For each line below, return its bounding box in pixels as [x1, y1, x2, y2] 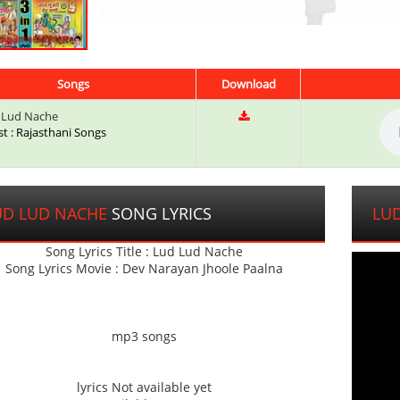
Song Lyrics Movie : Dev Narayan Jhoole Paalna [4, 260, 283, 278]
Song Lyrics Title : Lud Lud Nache [45, 243, 243, 261]
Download [221, 76, 276, 93]
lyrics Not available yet [76, 379, 212, 396]
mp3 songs [111, 328, 177, 346]
